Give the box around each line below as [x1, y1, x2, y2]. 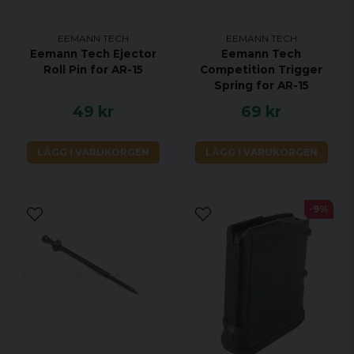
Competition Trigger [200, 62, 322, 76]
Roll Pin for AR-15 [43, 62, 143, 76]
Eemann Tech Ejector [29, 47, 156, 60]
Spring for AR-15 [213, 78, 309, 92]
